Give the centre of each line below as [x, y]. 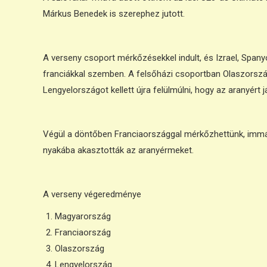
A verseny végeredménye [92, 194]
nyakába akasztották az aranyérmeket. [118, 150]
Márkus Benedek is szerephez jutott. [114, 14]
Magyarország [83, 216]
